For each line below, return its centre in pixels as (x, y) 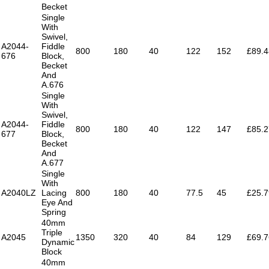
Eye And (57, 202)
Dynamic (58, 242)
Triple (52, 232)
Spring (54, 212)
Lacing (54, 192)
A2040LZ (19, 192)
